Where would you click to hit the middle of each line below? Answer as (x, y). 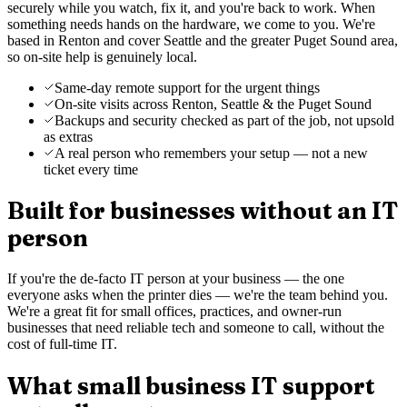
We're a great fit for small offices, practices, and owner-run (174, 312)
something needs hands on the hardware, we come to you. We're (191, 24)
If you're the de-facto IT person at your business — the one (176, 279)
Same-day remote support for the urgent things (187, 87)
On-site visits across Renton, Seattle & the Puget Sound (213, 104)
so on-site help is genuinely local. (102, 56)
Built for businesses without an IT (203, 211)
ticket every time (91, 169)
